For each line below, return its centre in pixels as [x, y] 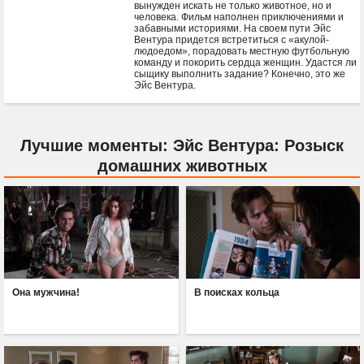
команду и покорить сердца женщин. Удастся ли [245, 63]
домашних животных [182, 166]
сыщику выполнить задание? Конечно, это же [240, 74]
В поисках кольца [236, 293]
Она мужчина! [46, 293]
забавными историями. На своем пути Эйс [232, 28]
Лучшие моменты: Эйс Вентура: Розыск [182, 145]
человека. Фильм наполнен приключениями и [239, 17]
